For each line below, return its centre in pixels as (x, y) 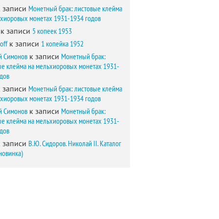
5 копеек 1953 (52, 31)
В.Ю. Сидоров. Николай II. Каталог (75, 143)
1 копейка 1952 (62, 44)
